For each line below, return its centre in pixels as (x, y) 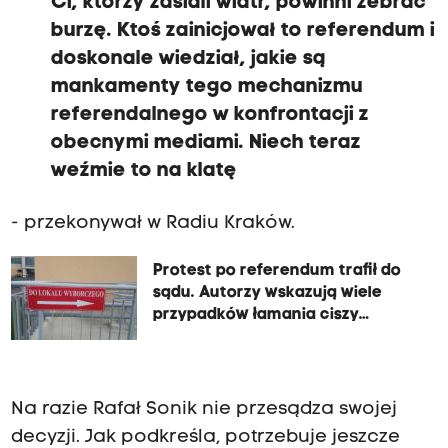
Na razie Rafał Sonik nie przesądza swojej (203, 410)
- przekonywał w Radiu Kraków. (152, 223)
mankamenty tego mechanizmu (206, 86)
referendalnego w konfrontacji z (209, 114)
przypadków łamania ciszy (255, 314)
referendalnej (206, 336)
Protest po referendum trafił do (276, 270)
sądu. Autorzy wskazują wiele (267, 292)
